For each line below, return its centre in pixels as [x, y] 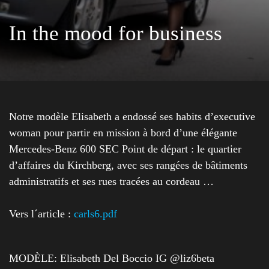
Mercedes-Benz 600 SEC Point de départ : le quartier [125, 149]
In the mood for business [116, 33]
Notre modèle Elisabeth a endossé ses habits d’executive [132, 117]
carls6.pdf [95, 214]
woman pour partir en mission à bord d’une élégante [123, 133]
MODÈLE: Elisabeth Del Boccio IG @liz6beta [112, 258]
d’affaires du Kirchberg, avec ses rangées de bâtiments [128, 165]
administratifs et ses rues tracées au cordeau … [111, 182]
